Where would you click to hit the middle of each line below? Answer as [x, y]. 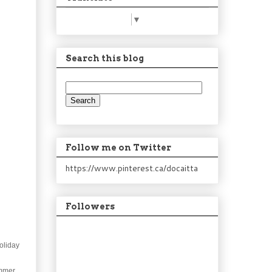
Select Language [98, 20]
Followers [90, 207]
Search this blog [105, 58]
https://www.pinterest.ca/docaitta [132, 168]
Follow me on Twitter [118, 148]
